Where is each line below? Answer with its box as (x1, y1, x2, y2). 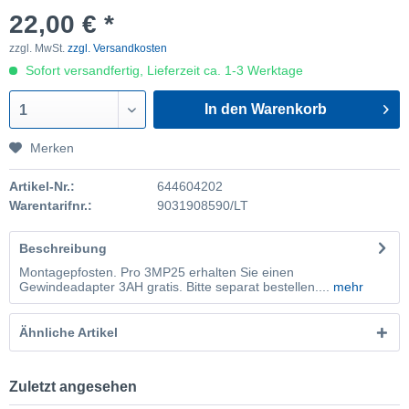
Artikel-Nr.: (9, 179, 75, 194)
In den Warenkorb (204, 101, 328, 117)
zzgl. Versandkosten (68, 42, 167, 55)
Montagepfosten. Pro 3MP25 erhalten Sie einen (19, 265, 294, 279)
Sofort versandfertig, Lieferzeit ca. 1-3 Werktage (22, 63, 303, 78)
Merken (30, 141, 74, 155)
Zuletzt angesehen (9, 379, 137, 394)
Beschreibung (19, 241, 107, 256)
